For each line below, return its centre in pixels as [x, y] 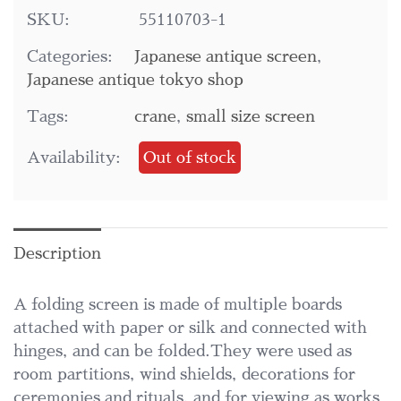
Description [57, 254]
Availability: [74, 158]
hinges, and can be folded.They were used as [183, 351]
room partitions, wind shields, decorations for [184, 375]
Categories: [70, 57]
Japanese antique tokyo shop [135, 80]
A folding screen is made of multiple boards [178, 305]
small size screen [251, 117]
